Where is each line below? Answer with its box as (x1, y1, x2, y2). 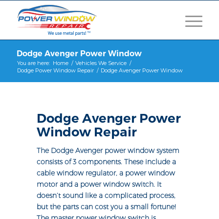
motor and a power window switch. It (36, 180, 161, 189)
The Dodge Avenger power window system (36, 146, 179, 155)
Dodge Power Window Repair (17, 67, 94, 74)
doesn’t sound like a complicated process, (36, 191, 175, 200)
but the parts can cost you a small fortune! (36, 202, 176, 212)
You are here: (17, 60, 50, 66)
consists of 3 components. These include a (36, 157, 176, 167)
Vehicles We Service (75, 60, 127, 66)
